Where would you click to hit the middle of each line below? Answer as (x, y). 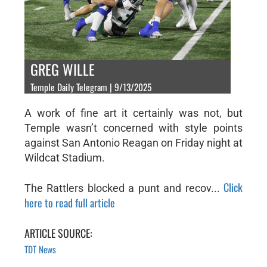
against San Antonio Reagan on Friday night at (133, 142)
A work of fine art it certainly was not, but (133, 113)
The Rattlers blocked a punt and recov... (124, 188)
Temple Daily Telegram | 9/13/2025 (91, 87)
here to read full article (69, 202)
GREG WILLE (62, 69)
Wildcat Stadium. (64, 157)
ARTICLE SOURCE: (58, 233)
